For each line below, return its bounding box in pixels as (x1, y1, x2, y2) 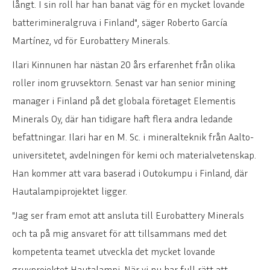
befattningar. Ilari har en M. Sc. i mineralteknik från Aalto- (12, 130, 254, 143)
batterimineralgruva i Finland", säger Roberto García (12, 16, 227, 28)
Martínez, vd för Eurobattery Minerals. (12, 34, 170, 46)
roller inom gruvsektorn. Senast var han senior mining (12, 76, 236, 89)
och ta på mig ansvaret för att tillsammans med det (12, 227, 227, 239)
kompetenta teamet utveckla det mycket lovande (12, 245, 215, 257)
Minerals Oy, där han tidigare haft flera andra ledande (12, 112, 233, 125)
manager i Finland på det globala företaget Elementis (12, 94, 236, 107)
